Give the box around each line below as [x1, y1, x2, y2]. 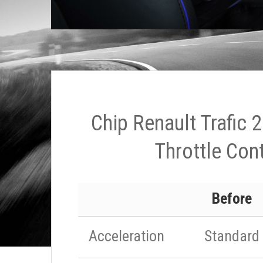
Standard [204, 227, 259, 245]
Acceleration [89, 227, 164, 245]
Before [212, 190, 252, 207]
